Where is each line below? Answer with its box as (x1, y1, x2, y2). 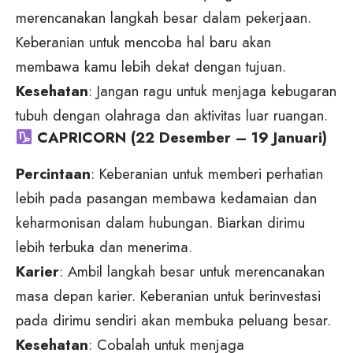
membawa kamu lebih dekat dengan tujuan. (16, 56, 286, 78)
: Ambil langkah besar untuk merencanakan (59, 261, 325, 283)
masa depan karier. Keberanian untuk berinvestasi (16, 285, 321, 307)
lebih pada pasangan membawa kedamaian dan (16, 188, 317, 210)
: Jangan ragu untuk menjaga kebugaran (88, 80, 336, 102)
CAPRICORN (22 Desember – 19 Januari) (32, 127, 328, 149)
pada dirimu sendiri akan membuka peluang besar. (16, 310, 331, 332)
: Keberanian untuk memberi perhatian (91, 163, 323, 185)
